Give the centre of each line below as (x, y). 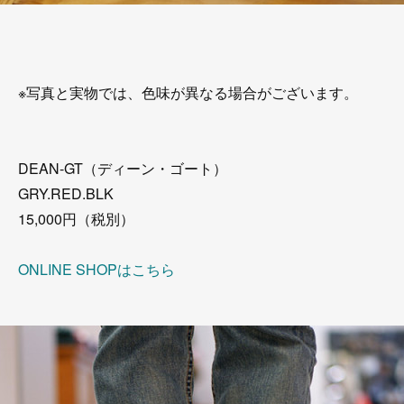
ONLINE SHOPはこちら (96, 269)
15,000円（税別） (76, 219)
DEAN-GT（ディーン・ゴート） (123, 168)
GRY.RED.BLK (66, 193)
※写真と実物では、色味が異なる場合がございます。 (188, 92)
